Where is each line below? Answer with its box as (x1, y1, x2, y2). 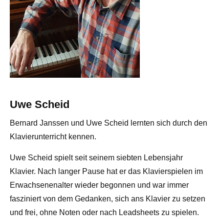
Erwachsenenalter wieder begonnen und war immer (10, 181, 189, 190)
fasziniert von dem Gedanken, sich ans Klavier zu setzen (10, 195, 205, 203)
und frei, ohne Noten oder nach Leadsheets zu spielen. (10, 208, 199, 217)
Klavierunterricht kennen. (10, 132, 96, 141)
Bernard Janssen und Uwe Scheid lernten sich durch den (10, 119, 207, 128)
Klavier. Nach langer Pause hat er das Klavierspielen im (10, 167, 203, 176)
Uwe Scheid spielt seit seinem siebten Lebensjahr (10, 153, 183, 162)
